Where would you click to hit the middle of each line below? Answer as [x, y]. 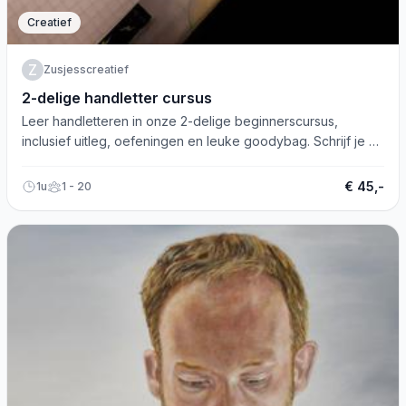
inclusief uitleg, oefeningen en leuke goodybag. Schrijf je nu [203, 141]
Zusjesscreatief [86, 69]
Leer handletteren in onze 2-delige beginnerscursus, [180, 121]
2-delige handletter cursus [117, 98]
